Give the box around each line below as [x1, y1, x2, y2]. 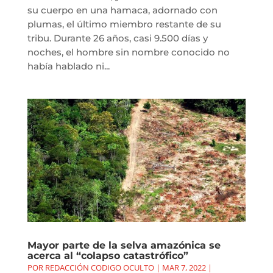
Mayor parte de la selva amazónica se [27, 239, 221, 251]
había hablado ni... [27, 60, 110, 73]
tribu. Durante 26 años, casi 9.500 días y [27, 32, 208, 44]
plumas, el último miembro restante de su [27, 18, 221, 30]
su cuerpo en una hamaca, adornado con [27, 4, 218, 16]
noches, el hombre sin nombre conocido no [27, 46, 230, 58]
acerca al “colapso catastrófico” [27, 249, 188, 261]
